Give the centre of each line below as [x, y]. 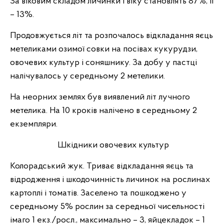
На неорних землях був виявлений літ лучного [100, 97]
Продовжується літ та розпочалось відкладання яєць [111, 36]
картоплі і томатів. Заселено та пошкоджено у [98, 193]
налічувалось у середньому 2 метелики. [87, 76]
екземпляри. [34, 124]
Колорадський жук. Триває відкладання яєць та [102, 166]
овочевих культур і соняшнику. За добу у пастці [103, 63]
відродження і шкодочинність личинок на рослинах [110, 180]
